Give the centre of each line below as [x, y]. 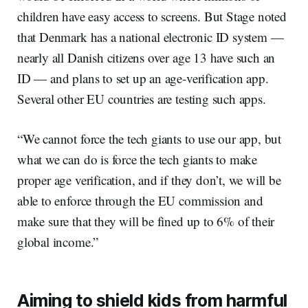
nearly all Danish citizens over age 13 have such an [146, 58]
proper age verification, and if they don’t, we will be [149, 180]
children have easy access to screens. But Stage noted [152, 16]
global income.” [58, 242]
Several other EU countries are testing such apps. [142, 99]
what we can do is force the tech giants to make [137, 159]
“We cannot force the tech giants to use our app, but [150, 139]
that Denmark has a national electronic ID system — [151, 37]
